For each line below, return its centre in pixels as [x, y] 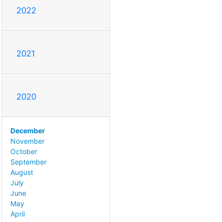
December [28, 130]
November [28, 141]
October [24, 151]
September [28, 162]
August [22, 172]
